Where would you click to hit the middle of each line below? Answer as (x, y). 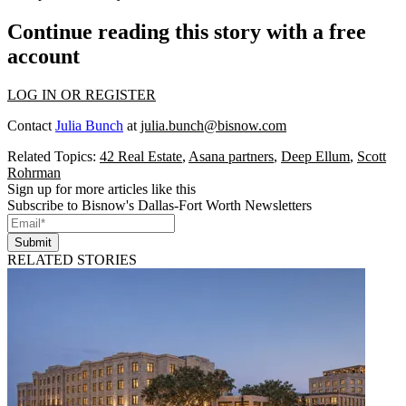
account (43, 56)
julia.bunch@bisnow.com (213, 125)
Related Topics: (53, 156)
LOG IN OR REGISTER (82, 94)
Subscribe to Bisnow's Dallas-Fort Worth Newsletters (159, 205)
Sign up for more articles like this (101, 188)
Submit (33, 242)
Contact (31, 125)
